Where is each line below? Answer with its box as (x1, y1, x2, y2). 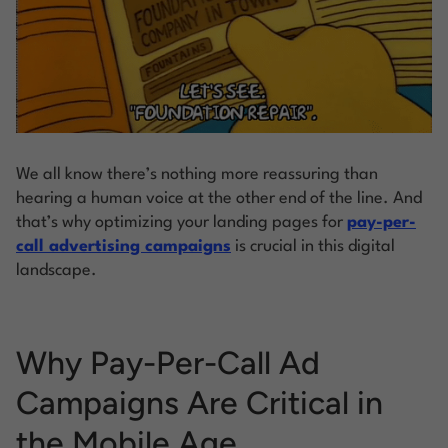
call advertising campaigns (16, 237, 231, 255)
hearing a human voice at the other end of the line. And (16, 189, 422, 207)
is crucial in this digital (231, 237, 395, 255)
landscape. (16, 261, 97, 279)
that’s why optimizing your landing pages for (16, 213, 347, 231)
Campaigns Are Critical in (16, 383, 383, 422)
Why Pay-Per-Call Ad (16, 343, 320, 382)
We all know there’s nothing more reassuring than (16, 165, 378, 183)
